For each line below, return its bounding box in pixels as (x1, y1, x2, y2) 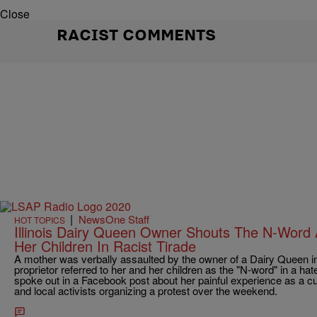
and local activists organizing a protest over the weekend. (14, 283, 277, 299)
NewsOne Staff (79, 212, 149, 227)
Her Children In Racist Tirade (14, 236, 196, 257)
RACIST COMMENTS (57, 23, 216, 45)
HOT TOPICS (14, 214, 65, 226)
